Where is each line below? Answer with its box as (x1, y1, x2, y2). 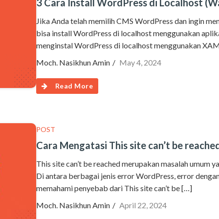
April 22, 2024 (119, 200, 167, 210)
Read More (55, 82, 93, 90)
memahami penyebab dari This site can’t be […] (36, 183, 192, 193)
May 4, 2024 (119, 58, 161, 67)
